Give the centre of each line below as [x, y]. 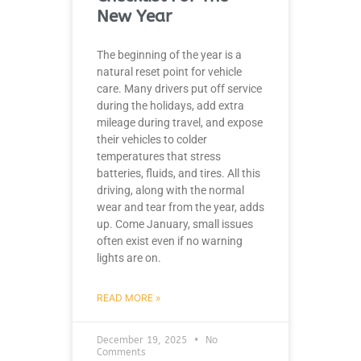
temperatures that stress [159, 156]
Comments [121, 352]
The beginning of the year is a [169, 54]
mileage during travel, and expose [180, 122]
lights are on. [129, 257]
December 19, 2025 [143, 340]
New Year [134, 16]
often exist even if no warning [170, 241]
